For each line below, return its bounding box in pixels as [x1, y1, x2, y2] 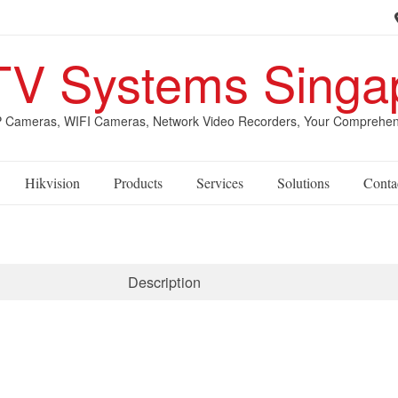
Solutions [277, 173, 330, 192]
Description [128, 271, 201, 292]
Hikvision [25, 173, 80, 192]
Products [114, 173, 163, 192]
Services [196, 173, 243, 192]
